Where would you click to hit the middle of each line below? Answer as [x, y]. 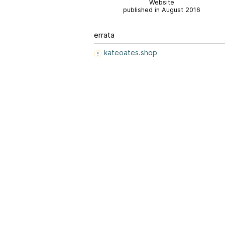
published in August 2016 [162, 10]
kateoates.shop [131, 53]
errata [104, 35]
